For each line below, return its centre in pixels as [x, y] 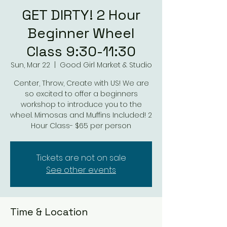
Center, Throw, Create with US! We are [81, 83]
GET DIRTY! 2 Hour [81, 15]
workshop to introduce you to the [81, 104]
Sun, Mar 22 [30, 65]
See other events [81, 170]
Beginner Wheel [81, 33]
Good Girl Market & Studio [106, 65]
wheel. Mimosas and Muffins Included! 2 [81, 115]
